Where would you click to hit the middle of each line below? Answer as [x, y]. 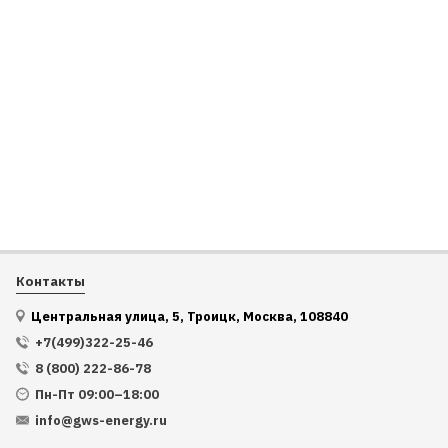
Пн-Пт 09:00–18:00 [97, 394]
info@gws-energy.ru [101, 420]
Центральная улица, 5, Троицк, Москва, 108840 [188, 316]
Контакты [50, 281]
